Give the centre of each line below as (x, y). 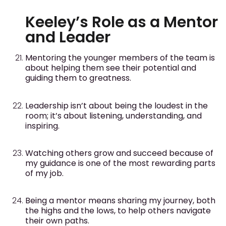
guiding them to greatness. (78, 78)
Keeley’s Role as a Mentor (122, 22)
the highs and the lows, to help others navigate (118, 211)
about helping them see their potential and (111, 68)
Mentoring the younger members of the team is (120, 58)
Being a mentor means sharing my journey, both (120, 201)
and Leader (68, 38)
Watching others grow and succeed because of (119, 153)
